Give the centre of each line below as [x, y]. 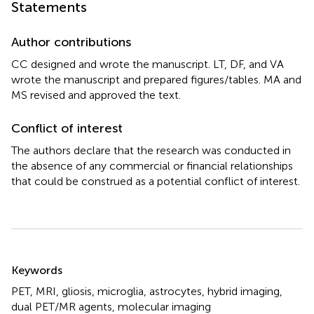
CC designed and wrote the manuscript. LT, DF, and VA [148, 64]
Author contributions [71, 42]
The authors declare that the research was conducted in [151, 151]
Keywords [37, 271]
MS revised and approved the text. [96, 95]
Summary [47, 261]
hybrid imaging [244, 292]
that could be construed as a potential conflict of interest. [156, 182]
